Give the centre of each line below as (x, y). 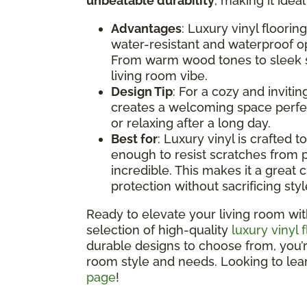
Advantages (146, 28)
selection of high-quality (159, 230)
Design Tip (142, 91)
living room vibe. (159, 75)
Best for (134, 138)
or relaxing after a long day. (191, 123)
